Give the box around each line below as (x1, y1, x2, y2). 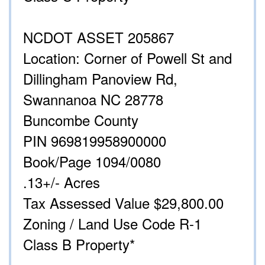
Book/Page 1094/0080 (23, 151, 161, 172)
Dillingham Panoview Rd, (23, 68, 177, 89)
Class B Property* (23, 234, 135, 255)
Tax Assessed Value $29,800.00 (23, 192, 224, 214)
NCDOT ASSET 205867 (23, 27, 174, 48)
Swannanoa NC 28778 (23, 89, 167, 110)
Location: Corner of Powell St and (23, 47, 232, 69)
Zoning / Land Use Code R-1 (23, 213, 202, 234)
